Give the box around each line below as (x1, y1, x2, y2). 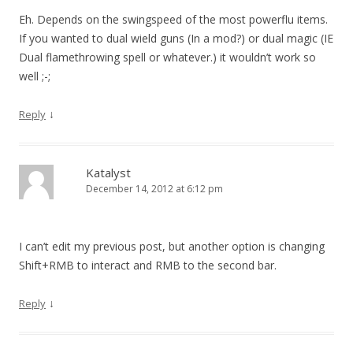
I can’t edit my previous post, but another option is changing (19, 238, 325, 254)
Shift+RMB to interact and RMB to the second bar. (19, 257, 277, 273)
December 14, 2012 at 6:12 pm (86, 181, 223, 195)
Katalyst (86, 164, 131, 180)
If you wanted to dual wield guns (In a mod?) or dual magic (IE (19, 30, 333, 46)
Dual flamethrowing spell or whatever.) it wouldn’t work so (19, 49, 316, 65)
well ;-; (19, 68, 50, 84)
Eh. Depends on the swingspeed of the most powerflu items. (19, 11, 328, 27)
